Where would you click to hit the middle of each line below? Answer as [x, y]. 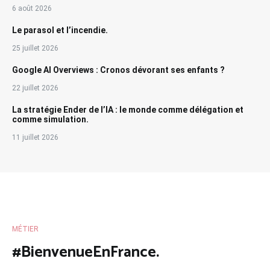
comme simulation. [50, 119]
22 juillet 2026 [35, 88]
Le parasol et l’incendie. [60, 30]
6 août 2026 [32, 8]
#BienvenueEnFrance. [86, 252]
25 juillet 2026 [35, 48]
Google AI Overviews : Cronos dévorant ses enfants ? [118, 70]
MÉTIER [25, 229]
